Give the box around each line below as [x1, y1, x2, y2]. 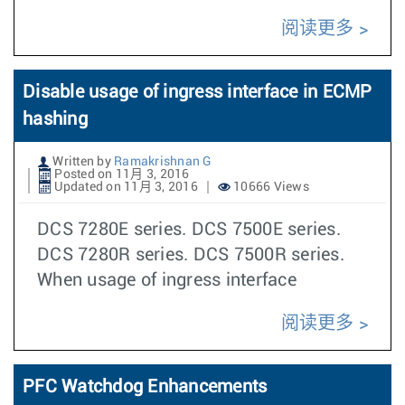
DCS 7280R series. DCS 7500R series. [37, 246, 344, 264]
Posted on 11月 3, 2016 [52, 168, 190, 181]
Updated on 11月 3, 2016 [52, 181, 198, 193]
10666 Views [230, 181, 309, 193]
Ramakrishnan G [114, 155, 212, 168]
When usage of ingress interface [37, 271, 297, 289]
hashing [23, 110, 88, 128]
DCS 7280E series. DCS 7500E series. [37, 221, 341, 239]
